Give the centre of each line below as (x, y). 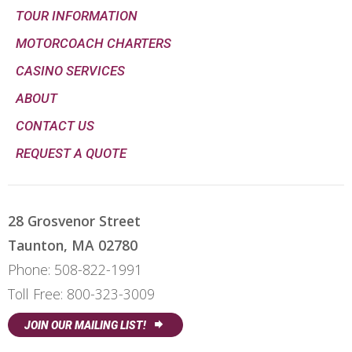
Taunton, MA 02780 (73, 246)
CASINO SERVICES (70, 71)
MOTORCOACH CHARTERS (93, 44)
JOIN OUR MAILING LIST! (88, 326)
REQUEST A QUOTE (71, 154)
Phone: (31, 270)
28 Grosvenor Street (74, 221)
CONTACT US (55, 126)
